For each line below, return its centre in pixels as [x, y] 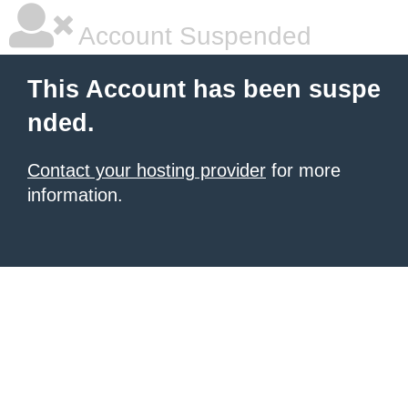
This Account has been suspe [204, 89]
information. [75, 195]
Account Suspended [192, 36]
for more [303, 170]
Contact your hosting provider [147, 170]
